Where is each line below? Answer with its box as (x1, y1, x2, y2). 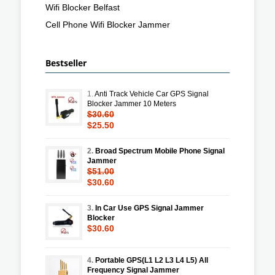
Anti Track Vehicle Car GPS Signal (95, 89, 209, 98)
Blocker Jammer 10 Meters (87, 99, 176, 108)
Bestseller (45, 56, 87, 69)
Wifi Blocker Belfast (45, 2, 120, 12)
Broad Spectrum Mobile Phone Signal (95, 146, 225, 155)
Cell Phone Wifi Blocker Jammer (45, 19, 170, 29)
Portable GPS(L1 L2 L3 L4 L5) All (95, 255, 208, 265)
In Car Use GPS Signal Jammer (95, 203, 204, 212)
